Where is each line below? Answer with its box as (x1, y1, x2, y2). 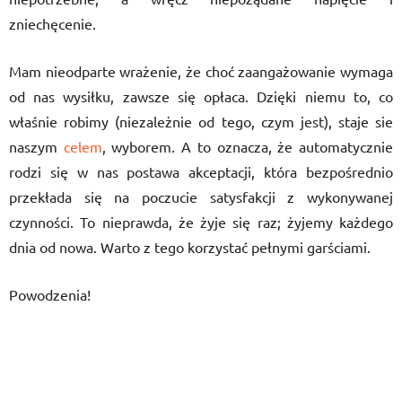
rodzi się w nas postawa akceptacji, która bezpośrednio (9, 162, 393, 180)
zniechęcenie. (9, 14, 96, 32)
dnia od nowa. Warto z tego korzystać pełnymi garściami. (9, 238, 374, 256)
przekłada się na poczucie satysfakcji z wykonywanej (9, 188, 393, 205)
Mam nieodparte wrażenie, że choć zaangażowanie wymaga (9, 62, 393, 80)
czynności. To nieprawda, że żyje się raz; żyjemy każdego (9, 213, 393, 231)
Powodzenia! (9, 285, 94, 303)
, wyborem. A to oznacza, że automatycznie (101, 137, 394, 155)
